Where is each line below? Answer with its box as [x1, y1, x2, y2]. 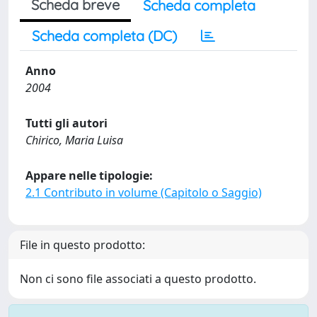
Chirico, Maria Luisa [25, 132, 123, 148]
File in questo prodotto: [20, 237, 145, 253]
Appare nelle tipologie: [25, 168, 153, 183]
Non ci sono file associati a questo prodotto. [20, 271, 256, 287]
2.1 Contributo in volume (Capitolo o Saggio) [25, 185, 262, 200]
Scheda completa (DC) [32, 27, 177, 45]
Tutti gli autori [25, 115, 108, 131]
